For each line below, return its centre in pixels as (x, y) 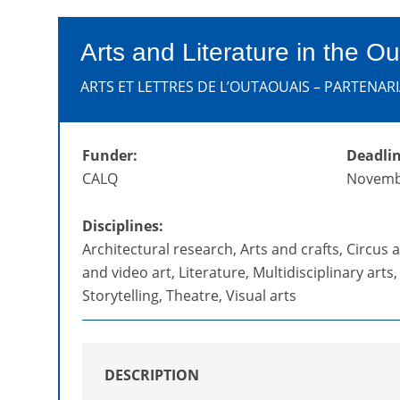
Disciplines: (122, 226)
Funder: (109, 156)
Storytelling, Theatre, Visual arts (189, 296)
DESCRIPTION (151, 375)
